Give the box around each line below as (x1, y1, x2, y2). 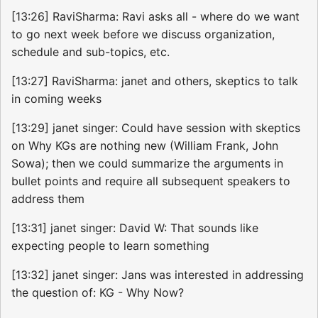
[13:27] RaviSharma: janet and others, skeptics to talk (11, 74, 298, 89)
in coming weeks (11, 92, 102, 106)
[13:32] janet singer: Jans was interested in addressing (11, 268, 304, 283)
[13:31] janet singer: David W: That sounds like (11, 221, 258, 236)
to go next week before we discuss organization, (11, 27, 275, 42)
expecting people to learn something (11, 238, 209, 253)
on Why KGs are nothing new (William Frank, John (11, 138, 278, 153)
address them (11, 192, 84, 207)
